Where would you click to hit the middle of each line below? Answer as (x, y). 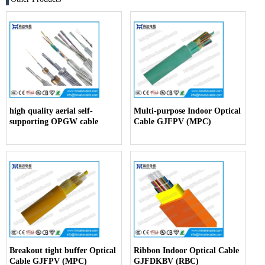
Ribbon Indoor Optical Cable (187, 250)
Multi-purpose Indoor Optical (188, 111)
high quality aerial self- (51, 111)
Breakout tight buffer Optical (63, 250)
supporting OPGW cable (54, 121)
